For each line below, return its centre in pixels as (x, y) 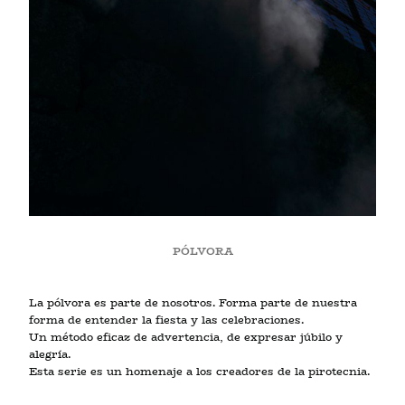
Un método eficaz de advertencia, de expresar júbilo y (186, 336)
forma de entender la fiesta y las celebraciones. (166, 319)
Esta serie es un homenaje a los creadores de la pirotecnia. (199, 371)
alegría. (52, 353)
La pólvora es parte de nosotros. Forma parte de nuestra (193, 302)
